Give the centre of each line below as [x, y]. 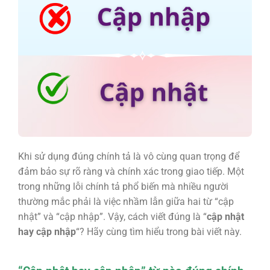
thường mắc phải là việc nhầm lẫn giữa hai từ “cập [126, 202]
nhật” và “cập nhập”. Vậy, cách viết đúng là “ [112, 217]
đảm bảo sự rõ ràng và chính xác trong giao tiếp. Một [131, 172]
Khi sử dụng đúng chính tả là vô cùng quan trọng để [128, 157]
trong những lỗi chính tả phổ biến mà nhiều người [123, 187]
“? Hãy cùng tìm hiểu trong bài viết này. [159, 232]
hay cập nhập [47, 232]
